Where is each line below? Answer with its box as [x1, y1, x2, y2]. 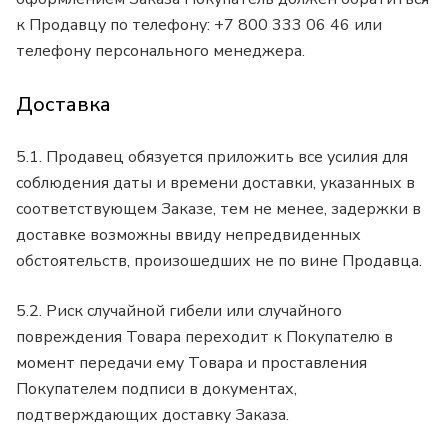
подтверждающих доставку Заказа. [16, 404, 293, 427]
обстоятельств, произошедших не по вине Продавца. [16, 250, 426, 273]
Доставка [16, 90, 111, 118]
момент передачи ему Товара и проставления [16, 352, 367, 375]
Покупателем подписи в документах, [16, 378, 297, 401]
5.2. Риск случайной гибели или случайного [16, 300, 342, 323]
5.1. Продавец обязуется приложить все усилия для [16, 146, 408, 169]
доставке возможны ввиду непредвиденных [16, 224, 361, 247]
